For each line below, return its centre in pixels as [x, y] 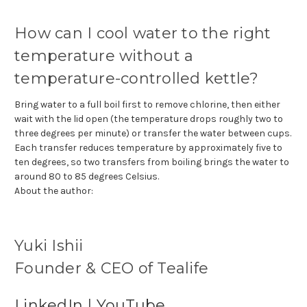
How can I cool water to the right [143, 33]
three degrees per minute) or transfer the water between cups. [153, 133]
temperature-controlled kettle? [137, 78]
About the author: [54, 191]
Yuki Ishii [49, 245]
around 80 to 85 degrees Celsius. [87, 176]
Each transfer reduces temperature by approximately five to [148, 147]
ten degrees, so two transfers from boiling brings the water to [152, 162]
